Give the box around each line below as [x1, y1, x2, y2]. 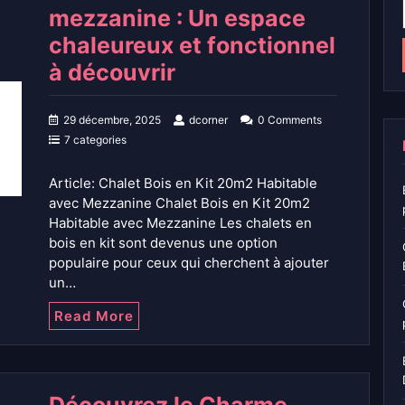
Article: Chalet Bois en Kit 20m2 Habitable [49, 174, 317, 193]
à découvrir [49, 59, 175, 87]
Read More [54, 307, 134, 325]
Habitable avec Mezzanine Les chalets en [49, 214, 312, 232]
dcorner [189, 113, 228, 127]
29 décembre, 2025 [63, 113, 161, 127]
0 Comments [258, 113, 322, 127]
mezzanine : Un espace [49, 5, 306, 33]
